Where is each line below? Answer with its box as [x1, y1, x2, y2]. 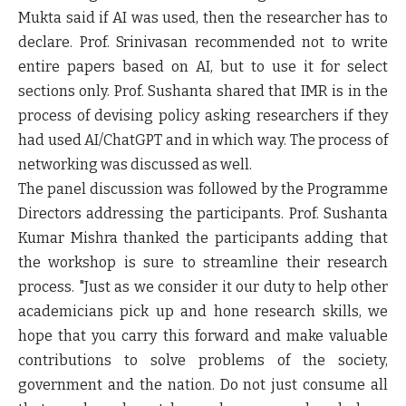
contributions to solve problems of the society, [18, 351, 388, 369]
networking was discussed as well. [18, 155, 252, 173]
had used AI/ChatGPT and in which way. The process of [18, 130, 388, 149]
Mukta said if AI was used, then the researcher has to [18, 8, 388, 26]
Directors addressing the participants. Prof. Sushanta [18, 204, 388, 222]
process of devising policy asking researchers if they [18, 106, 388, 124]
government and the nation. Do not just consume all [18, 375, 388, 393]
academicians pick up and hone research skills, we [18, 302, 388, 320]
